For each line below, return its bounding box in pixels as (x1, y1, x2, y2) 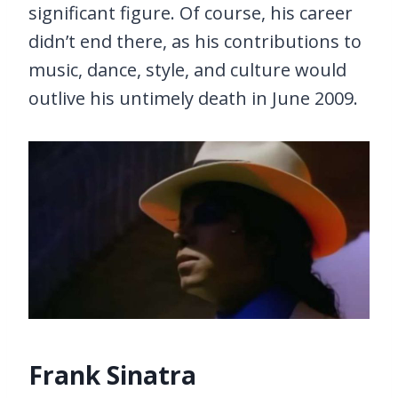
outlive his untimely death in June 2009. (28, 85, 358, 110)
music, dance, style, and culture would (28, 57, 346, 82)
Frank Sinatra (28, 357, 196, 392)
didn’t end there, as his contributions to (28, 28, 362, 53)
